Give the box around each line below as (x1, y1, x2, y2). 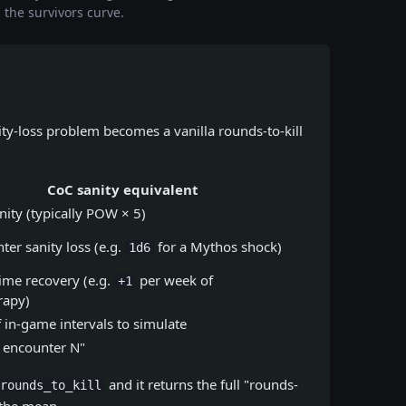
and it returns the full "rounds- (105, 375, 298, 393)
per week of (136, 271, 213, 289)
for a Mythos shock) (154, 237, 282, 256)
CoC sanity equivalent (47, 180, 198, 198)
